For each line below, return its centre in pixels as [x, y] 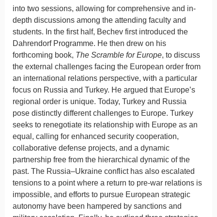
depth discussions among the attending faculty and [99, 20]
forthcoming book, [44, 55]
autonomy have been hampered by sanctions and [97, 206]
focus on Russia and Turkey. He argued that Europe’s [104, 90]
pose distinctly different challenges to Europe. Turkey [103, 113]
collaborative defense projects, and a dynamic [91, 148]
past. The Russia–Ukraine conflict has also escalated [104, 171]
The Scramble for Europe [119, 55]
